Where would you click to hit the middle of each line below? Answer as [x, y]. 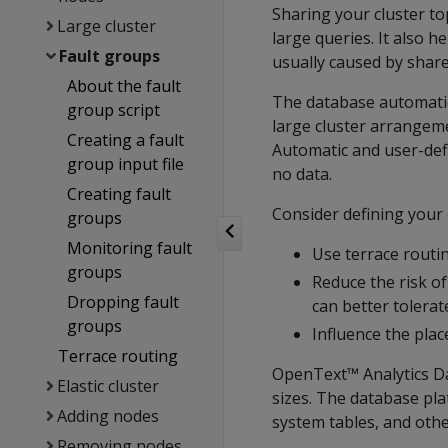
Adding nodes [107, 416]
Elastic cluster [107, 386]
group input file [126, 164]
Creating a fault [126, 140]
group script [114, 110]
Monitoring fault [130, 248]
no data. [302, 174]
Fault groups [109, 56]
